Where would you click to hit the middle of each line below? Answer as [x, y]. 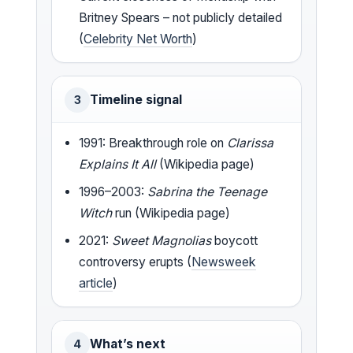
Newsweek [224, 262]
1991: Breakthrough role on [153, 143]
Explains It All [118, 164]
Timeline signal [136, 99]
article [96, 283]
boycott [235, 240]
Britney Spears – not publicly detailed [181, 17]
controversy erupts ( [136, 262]
